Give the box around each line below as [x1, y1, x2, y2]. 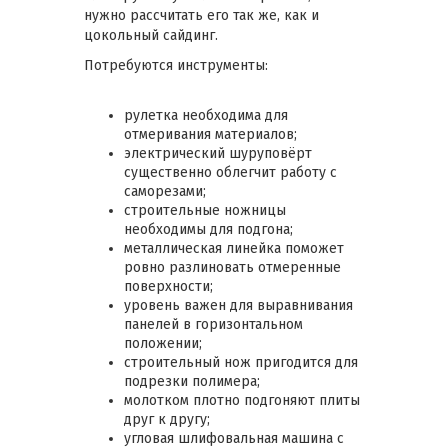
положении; [124, 334, 202, 352]
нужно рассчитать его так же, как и [84, 6, 319, 24]
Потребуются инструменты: [84, 56, 268, 74]
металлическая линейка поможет [124, 239, 344, 257]
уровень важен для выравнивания [124, 296, 353, 314]
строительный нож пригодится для [124, 353, 358, 371]
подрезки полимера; [124, 372, 260, 390]
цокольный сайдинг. [84, 26, 218, 44]
